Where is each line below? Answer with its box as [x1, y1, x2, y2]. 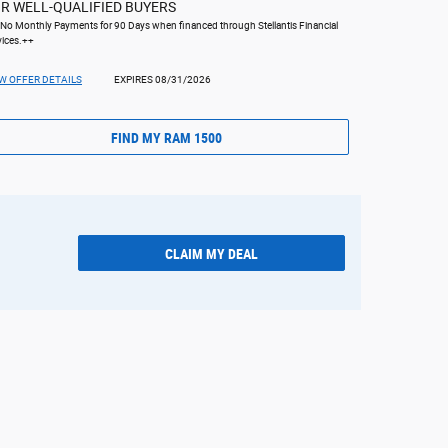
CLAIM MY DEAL [165, 246, 259, 262]
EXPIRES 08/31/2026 [114, 74, 211, 85]
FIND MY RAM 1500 [110, 130, 222, 146]
